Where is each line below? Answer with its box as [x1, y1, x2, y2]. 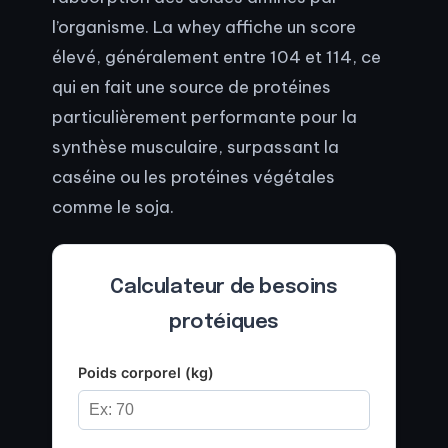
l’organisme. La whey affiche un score [52, 16, 356, 38]
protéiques [169, 312, 279, 334]
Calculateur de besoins [110, 277, 338, 299]
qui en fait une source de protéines [52, 76, 331, 98]
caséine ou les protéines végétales [52, 166, 335, 188]
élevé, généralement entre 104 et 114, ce [52, 46, 381, 68]
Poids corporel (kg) [78, 364, 214, 382]
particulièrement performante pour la [52, 106, 357, 128]
